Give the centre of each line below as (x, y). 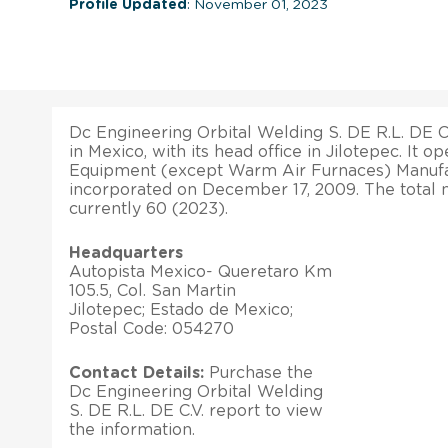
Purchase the (258, 372)
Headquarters (126, 252)
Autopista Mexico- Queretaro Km (200, 271)
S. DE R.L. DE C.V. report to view (196, 410)
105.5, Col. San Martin (152, 290)
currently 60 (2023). (148, 208)
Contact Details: (136, 372)
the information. (132, 429)
